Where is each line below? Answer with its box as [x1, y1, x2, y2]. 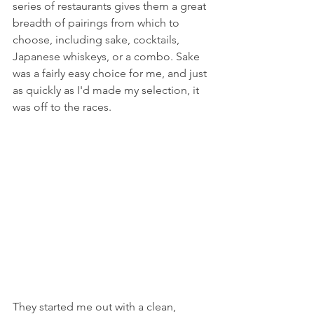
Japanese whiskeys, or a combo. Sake [13, 50, 203, 64]
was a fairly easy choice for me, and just [13, 67, 210, 81]
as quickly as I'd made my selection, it [13, 83, 202, 97]
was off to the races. [13, 100, 111, 114]
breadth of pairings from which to [13, 16, 182, 30]
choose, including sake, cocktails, [13, 33, 182, 47]
